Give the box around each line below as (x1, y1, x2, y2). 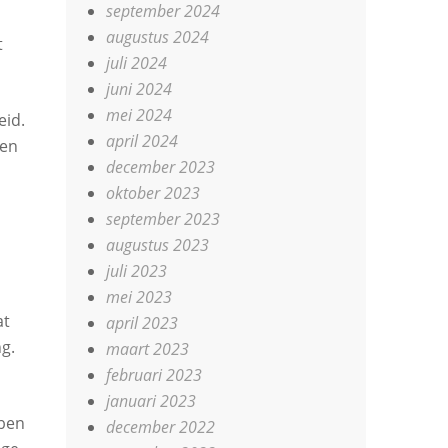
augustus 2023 (106, 234, 210, 256)
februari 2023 (106, 364, 203, 386)
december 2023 (106, 156, 216, 178)
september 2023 (106, 208, 221, 230)
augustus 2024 (106, 26, 210, 48)
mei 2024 (106, 104, 173, 126)
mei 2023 (106, 286, 173, 308)
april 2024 (106, 130, 179, 152)
